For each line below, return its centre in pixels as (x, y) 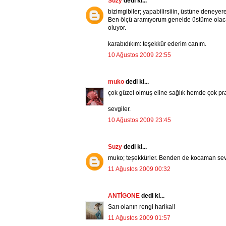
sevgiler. (119, 109)
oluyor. (117, 28)
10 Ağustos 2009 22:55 (139, 55)
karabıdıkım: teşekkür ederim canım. (157, 44)
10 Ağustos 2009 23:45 (139, 120)
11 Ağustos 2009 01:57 (139, 218)
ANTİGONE (125, 196)
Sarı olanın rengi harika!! (142, 207)
